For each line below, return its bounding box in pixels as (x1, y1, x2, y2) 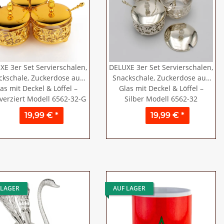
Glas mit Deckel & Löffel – (118, 83, 203, 93)
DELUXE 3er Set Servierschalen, (109, 62, 213, 72)
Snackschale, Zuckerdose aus (112, 73, 209, 82)
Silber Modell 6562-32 (124, 94, 197, 103)
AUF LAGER (113, 184, 145, 192)
